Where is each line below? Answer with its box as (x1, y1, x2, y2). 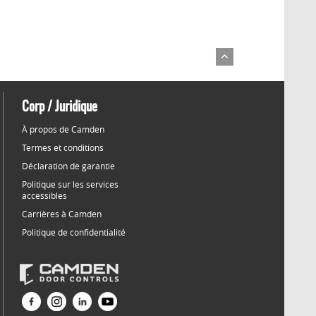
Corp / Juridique (22, 101, 97, 114)
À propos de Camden (22, 123, 104, 135)
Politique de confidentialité (22, 226, 126, 238)
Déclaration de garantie (22, 160, 115, 171)
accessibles (22, 190, 67, 201)
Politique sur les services (22, 178, 119, 190)
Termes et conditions (22, 142, 104, 153)
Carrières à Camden (22, 208, 102, 219)
